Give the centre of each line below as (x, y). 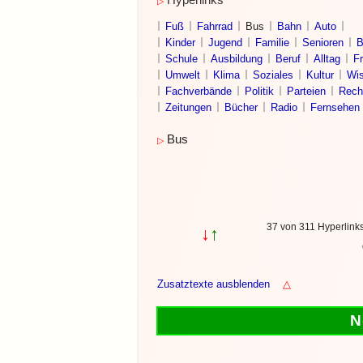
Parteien (306, 91)
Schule (181, 59)
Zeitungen (188, 107)
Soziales (273, 75)
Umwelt (183, 75)
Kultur (320, 75)
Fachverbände (199, 91)
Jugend (225, 43)
